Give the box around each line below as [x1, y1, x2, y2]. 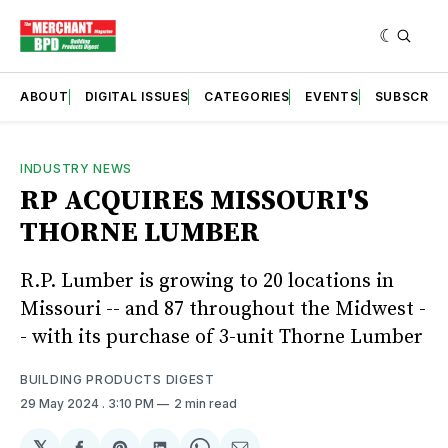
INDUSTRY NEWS [20, 160, 133, 176]
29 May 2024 [20, 395, 102, 411]
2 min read [174, 395, 237, 411]
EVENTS [305, 88, 359, 104]
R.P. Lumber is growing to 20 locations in [20, 268, 394, 294]
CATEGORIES [204, 88, 290, 104]
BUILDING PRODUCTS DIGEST [20, 371, 215, 387]
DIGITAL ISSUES [84, 88, 189, 104]
